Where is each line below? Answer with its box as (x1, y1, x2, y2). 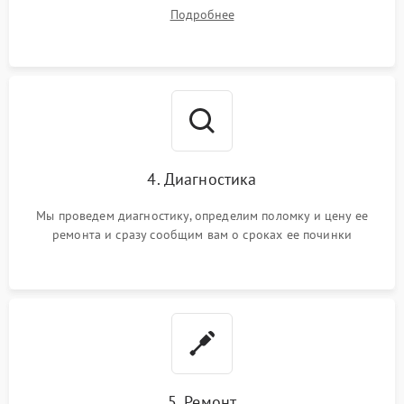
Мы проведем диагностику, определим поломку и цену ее (36, 207, 368, 224)
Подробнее (170, 5, 234, 23)
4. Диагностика (147, 168, 257, 189)
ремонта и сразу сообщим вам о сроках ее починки (51, 225, 353, 243)
